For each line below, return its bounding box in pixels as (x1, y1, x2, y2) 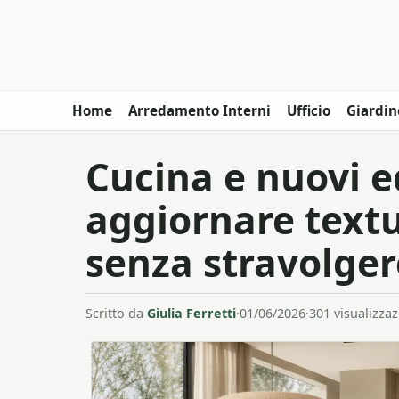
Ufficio (287, 101, 330, 119)
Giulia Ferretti (147, 304, 236, 322)
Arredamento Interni (128, 101, 271, 119)
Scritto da (85, 304, 147, 322)
